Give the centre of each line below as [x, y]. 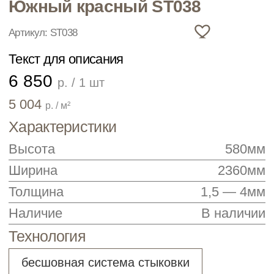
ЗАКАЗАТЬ [98, 156]
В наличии [167, 74]
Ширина [24, 43]
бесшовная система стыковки [75, 109]
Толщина [26, 58]
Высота [23, 28]
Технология [34, 90]
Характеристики [45, 12]
